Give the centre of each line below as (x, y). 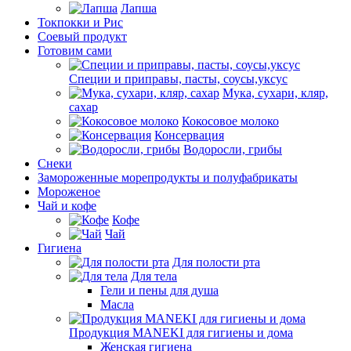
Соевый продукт (82, 36)
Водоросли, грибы (233, 149)
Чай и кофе (67, 206)
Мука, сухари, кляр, (275, 93)
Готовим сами (75, 51)
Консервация (189, 135)
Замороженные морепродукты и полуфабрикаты (168, 177)
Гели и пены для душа (159, 290)
